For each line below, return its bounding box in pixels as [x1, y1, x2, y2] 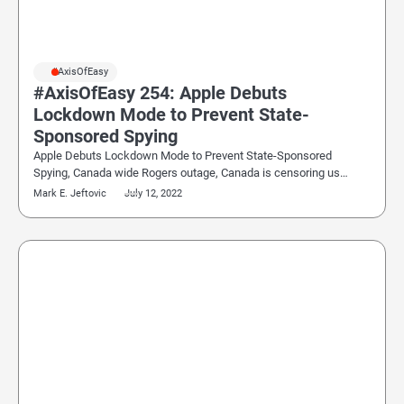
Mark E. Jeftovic [33, 188, 106, 199]
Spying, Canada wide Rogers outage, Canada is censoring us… [33, 166, 348, 179]
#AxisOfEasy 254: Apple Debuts [33, 82, 287, 104]
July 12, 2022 [124, 188, 182, 199]
